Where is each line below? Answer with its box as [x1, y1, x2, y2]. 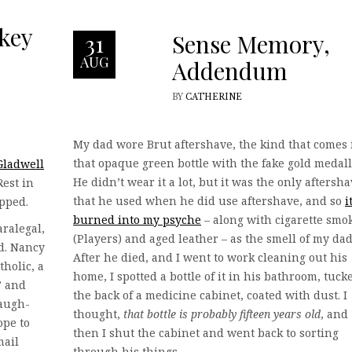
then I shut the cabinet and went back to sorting [73, 325, 339, 340]
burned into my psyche [73, 212, 201, 227]
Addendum [172, 55, 288, 86]
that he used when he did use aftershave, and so [73, 193, 345, 208]
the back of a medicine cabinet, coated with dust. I [73, 288, 347, 302]
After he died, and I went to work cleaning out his [73, 250, 347, 265]
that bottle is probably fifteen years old [123, 306, 321, 321]
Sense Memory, [172, 28, 330, 60]
